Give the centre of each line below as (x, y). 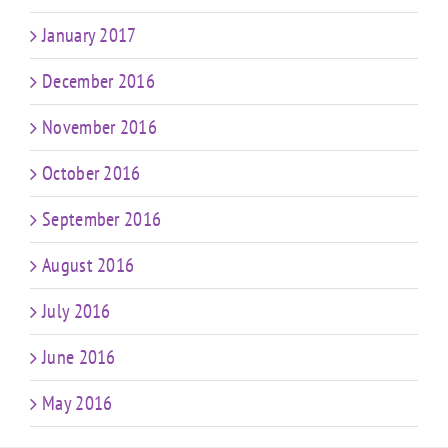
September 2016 (102, 218)
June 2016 (79, 356)
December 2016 (98, 80)
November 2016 (99, 126)
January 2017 (89, 34)
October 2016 (91, 172)
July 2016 (76, 310)
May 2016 (77, 402)
